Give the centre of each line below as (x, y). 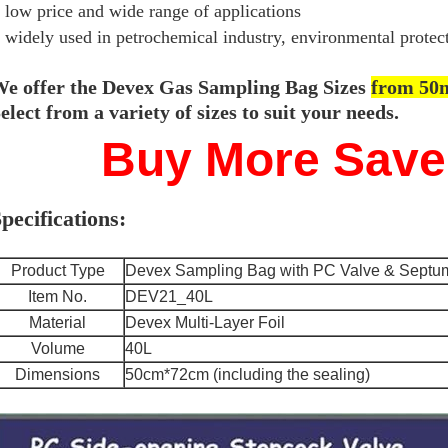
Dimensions (57, 374)
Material (57, 322)
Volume (57, 348)
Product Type (57, 270)
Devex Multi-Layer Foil (205, 322)
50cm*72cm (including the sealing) (247, 374)
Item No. (57, 296)
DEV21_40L (169, 296)
